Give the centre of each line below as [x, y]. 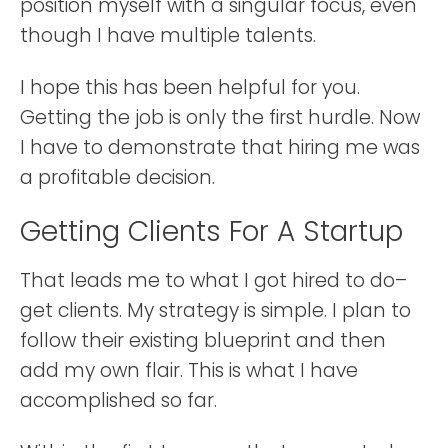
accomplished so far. [118, 400]
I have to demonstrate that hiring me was [220, 147]
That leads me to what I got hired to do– [213, 280]
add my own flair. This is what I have [189, 370]
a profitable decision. [117, 177]
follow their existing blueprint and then [203, 340]
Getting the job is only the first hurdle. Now [220, 117]
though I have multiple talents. [168, 35]
